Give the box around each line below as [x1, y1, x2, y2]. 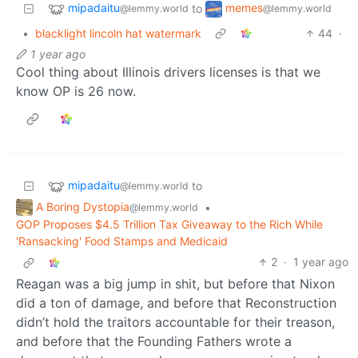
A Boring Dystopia [36, 199, 129, 213]
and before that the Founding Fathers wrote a [16, 333, 292, 350]
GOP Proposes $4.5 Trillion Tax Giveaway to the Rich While [16, 217, 323, 232]
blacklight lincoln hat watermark [35, 26, 201, 40]
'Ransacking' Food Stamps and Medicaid [16, 234, 228, 249]
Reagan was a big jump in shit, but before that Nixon [16, 276, 335, 292]
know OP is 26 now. [16, 82, 136, 99]
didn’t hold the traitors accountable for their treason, [16, 314, 335, 331]
